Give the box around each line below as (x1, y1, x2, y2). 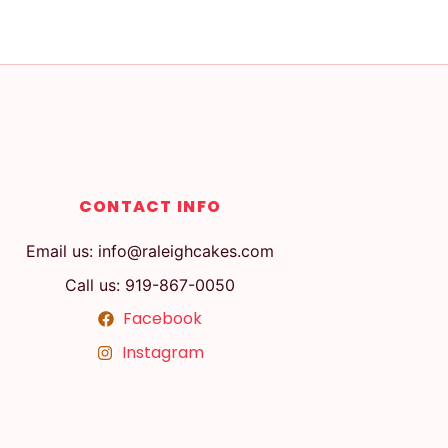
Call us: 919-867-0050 (65, 275, 235, 295)
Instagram (121, 341, 204, 364)
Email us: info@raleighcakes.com (26, 241, 274, 261)
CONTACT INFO (78, 195, 222, 218)
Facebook (123, 307, 202, 330)
